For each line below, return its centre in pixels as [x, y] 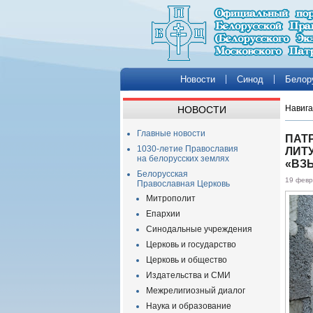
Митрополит [171, 198]
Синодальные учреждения [199, 229]
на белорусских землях [183, 159]
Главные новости [171, 133]
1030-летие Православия [188, 149]
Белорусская [162, 174]
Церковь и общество [187, 260]
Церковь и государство [191, 245]
